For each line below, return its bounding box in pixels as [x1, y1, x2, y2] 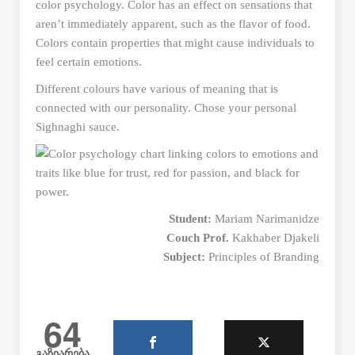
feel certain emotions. [36, 55, 142, 69]
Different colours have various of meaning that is [36, 82, 278, 96]
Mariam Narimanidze [215, 212, 319, 226]
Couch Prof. [166, 231, 232, 245]
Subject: [163, 250, 208, 264]
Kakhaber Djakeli [232, 231, 319, 245]
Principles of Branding [208, 250, 319, 264]
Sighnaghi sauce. [36, 120, 120, 134]
